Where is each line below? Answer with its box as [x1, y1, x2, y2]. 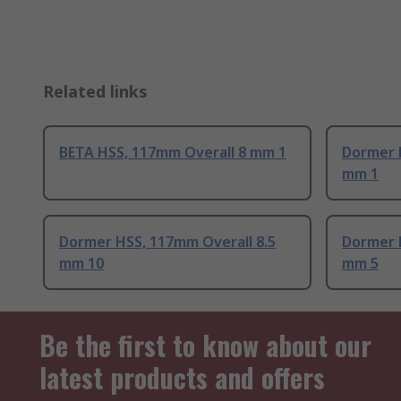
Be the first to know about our [39, 325, 371, 366]
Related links [43, 81, 148, 103]
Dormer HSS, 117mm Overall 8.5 [59, 232, 276, 252]
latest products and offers [39, 357, 325, 398]
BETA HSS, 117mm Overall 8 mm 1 [59, 142, 286, 163]
